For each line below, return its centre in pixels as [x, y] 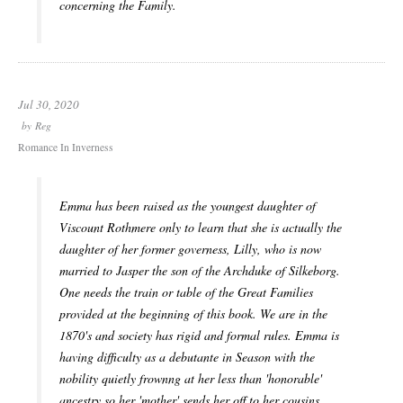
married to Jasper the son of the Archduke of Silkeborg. [200, 271]
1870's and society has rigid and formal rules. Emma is [199, 336]
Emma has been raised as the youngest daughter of [188, 206]
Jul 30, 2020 [49, 105]
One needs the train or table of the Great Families [186, 292]
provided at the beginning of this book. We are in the [193, 314]
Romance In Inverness [66, 148]
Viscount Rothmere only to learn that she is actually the [201, 228]
